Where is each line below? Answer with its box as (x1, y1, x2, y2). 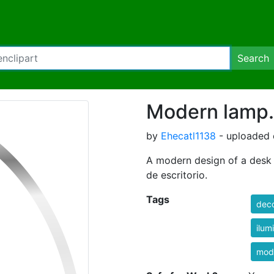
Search (237, 52, 269, 64)
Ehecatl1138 (161, 130, 216, 142)
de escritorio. (146, 169, 207, 181)
